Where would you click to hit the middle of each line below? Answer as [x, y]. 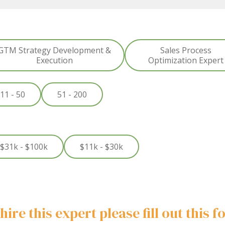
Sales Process [186, 50]
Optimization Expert [186, 60]
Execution [54, 60]
